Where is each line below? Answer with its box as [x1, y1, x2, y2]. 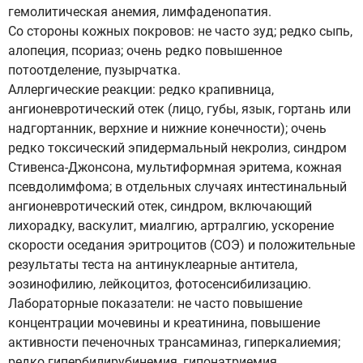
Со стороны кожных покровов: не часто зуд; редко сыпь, [8, 23, 352, 39]
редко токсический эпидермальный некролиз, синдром [8, 140, 347, 156]
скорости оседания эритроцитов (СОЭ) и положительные [8, 237, 355, 253]
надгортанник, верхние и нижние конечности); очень [8, 121, 327, 136]
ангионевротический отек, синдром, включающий [8, 199, 312, 214]
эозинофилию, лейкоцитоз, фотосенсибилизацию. [8, 276, 311, 292]
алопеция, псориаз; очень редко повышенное [8, 43, 282, 58]
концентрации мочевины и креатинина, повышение [8, 315, 320, 331]
